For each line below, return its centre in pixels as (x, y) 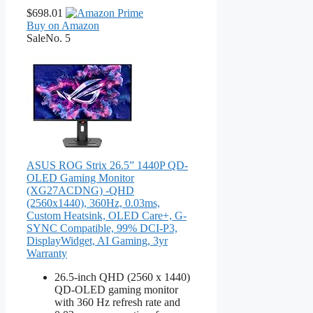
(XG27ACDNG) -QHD (80, 190)
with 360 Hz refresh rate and (117, 302)
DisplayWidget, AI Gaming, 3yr (97, 240)
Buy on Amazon (63, 25)
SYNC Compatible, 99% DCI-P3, (102, 228)
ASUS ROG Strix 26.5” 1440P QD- (107, 165)
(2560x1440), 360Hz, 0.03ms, (93, 203)
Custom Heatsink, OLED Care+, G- (107, 215)
